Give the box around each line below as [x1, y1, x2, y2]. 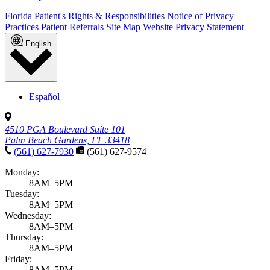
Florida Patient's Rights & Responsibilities [5, 11, 165, 22]
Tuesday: [5, 188, 39, 199]
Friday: [5, 253, 32, 264]
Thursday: [5, 231, 43, 242]
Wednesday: [5, 210, 51, 221]
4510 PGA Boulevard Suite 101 [5, 124, 125, 134]
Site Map [106, 22, 140, 33]
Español [29, 91, 60, 102]
